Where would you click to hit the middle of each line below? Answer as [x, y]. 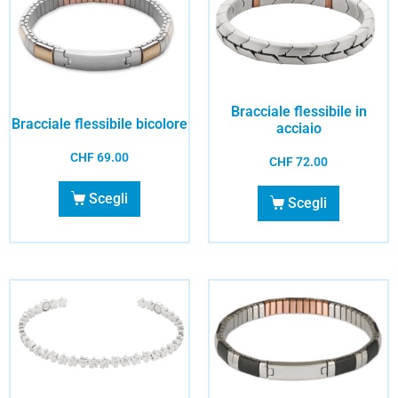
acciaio [298, 128]
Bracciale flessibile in [298, 111]
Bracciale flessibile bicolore [99, 124]
